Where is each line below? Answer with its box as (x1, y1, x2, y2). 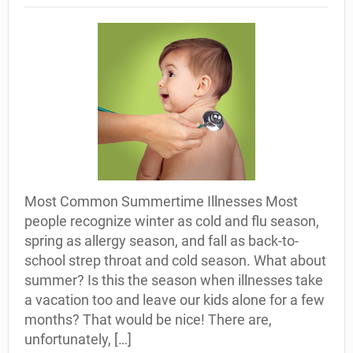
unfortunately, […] (24, 331, 132, 347)
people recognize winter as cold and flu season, (24, 213, 319, 229)
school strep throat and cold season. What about (24, 252, 326, 269)
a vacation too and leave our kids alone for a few (24, 292, 325, 308)
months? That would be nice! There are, (24, 311, 272, 328)
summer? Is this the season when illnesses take (24, 272, 323, 288)
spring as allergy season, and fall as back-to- (24, 232, 299, 249)
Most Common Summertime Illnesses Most (24, 193, 298, 210)
